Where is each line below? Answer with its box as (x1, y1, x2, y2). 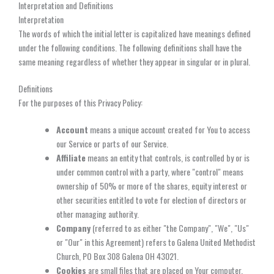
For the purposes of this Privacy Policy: (18, 95, 143, 109)
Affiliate (56, 150, 86, 164)
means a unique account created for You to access (88, 122, 250, 136)
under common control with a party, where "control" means (56, 165, 243, 178)
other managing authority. (56, 207, 139, 220)
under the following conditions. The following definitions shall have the (18, 40, 242, 54)
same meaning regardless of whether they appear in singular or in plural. (18, 54, 250, 68)
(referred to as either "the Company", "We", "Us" (91, 221, 249, 234)
